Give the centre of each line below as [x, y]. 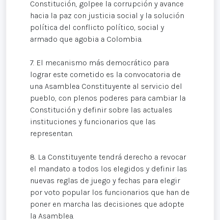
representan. [52, 134]
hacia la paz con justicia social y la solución [107, 16]
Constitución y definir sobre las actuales [101, 110]
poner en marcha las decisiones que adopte [107, 204]
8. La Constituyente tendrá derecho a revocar [108, 157]
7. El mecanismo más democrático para [99, 63]
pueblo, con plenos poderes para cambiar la [108, 98]
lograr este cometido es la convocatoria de [105, 75]
